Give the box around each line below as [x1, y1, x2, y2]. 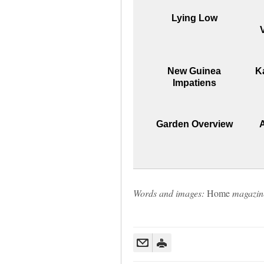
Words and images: [133, 186, 204, 199]
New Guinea [167, 65, 222, 76]
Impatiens [172, 77, 216, 88]
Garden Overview [156, 118, 233, 129]
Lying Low [171, 12, 217, 23]
